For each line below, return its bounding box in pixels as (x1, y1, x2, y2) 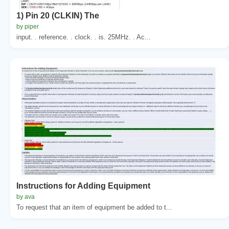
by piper (16, 22, 39, 30)
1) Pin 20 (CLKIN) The (16, 11, 99, 20)
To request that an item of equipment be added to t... (16, 203, 172, 211)
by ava (16, 193, 35, 200)
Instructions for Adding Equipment (16, 181, 150, 190)
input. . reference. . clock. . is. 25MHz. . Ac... (16, 33, 151, 41)
